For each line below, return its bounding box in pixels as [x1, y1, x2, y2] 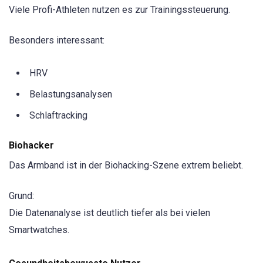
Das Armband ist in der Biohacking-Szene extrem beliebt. [9, 159, 243, 171]
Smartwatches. [9, 224, 69, 235]
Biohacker [9, 139, 54, 151]
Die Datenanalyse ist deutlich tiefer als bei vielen [9, 207, 210, 218]
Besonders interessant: [9, 35, 104, 46]
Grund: [9, 190, 34, 201]
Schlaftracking [29, 109, 87, 121]
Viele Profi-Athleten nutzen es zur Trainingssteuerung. [9, 4, 230, 16]
